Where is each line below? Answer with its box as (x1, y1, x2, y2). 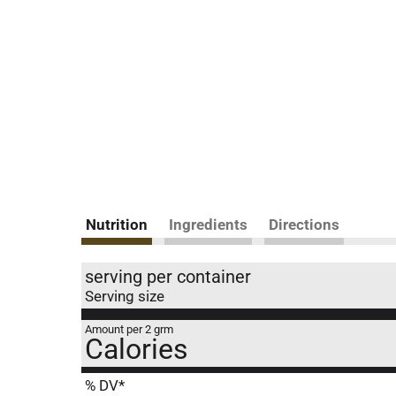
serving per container (85, 266, 251, 287)
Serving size (85, 287, 164, 305)
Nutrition (86, 216, 148, 233)
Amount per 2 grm (85, 323, 173, 336)
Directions (269, 216, 339, 233)
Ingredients (169, 216, 247, 233)
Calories (85, 332, 188, 366)
